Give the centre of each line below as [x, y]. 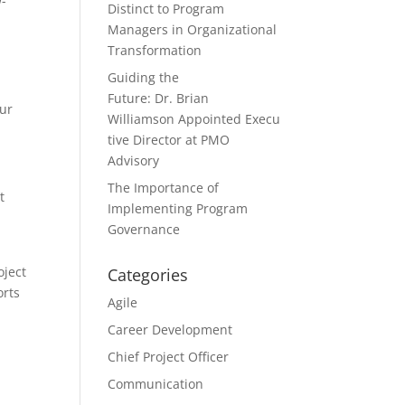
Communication [156, 384]
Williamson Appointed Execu [194, 119]
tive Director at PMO [169, 140]
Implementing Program [178, 208]
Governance [144, 229]
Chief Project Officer [169, 357]
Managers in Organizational [193, 29]
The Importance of [164, 188]
